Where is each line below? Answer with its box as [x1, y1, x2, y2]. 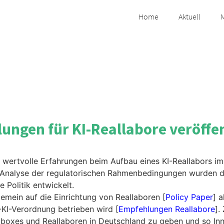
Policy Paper [165, 191, 213, 202]
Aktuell [178, 11, 200, 22]
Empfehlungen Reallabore [118, 203, 215, 214]
